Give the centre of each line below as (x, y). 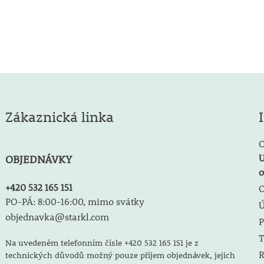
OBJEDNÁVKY (38, 159)
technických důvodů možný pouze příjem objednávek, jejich (120, 255)
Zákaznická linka (59, 117)
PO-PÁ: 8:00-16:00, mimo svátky (75, 201)
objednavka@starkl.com (57, 217)
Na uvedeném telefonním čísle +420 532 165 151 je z (102, 243)
